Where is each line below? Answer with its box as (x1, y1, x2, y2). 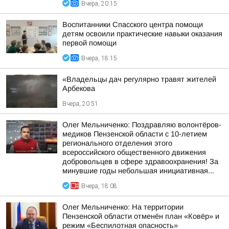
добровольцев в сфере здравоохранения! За (62, 157, 218, 166)
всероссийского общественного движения (62, 148, 206, 156)
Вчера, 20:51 (62, 100, 98, 107)
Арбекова (62, 84, 95, 93)
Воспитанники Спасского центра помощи (62, 20, 203, 29)
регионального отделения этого (62, 139, 172, 147)
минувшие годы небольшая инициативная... (62, 167, 214, 175)
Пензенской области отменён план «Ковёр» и (62, 212, 219, 220)
